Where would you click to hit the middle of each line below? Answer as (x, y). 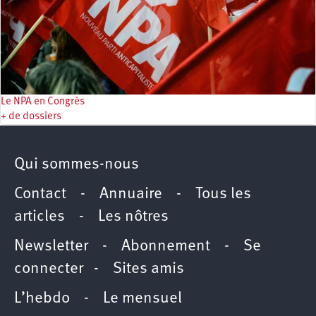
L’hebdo (42, 298)
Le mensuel (142, 298)
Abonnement (166, 246)
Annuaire (131, 194)
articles (39, 217)
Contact (40, 194)
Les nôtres (133, 217)
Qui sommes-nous (77, 164)
